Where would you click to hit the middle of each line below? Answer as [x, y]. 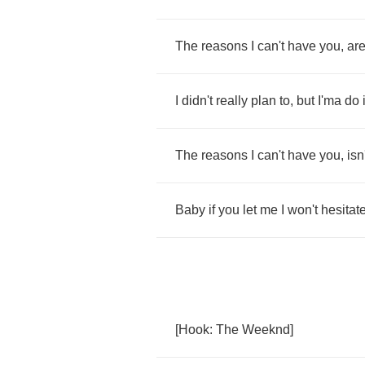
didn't [197, 101]
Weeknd [266, 330]
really [232, 101]
